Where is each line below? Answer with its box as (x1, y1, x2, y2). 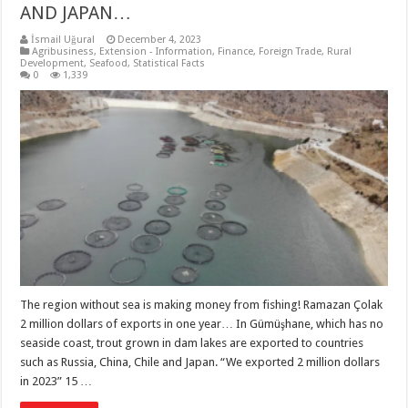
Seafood (89, 57, 128, 69)
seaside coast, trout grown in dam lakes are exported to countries (20, 335, 364, 350)
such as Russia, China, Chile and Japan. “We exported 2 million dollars (20, 354, 381, 369)
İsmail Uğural (31, 34, 96, 46)
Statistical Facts (133, 57, 206, 69)
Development (20, 57, 85, 69)
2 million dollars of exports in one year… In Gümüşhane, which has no (20, 316, 384, 331)
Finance (218, 46, 254, 57)
